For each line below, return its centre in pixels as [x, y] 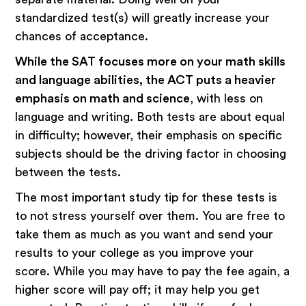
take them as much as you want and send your [144, 234]
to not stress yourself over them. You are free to [150, 215]
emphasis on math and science [103, 98]
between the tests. [70, 172]
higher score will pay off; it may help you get [138, 289]
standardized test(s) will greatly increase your [143, 17]
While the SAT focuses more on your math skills [151, 61]
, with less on [227, 98]
